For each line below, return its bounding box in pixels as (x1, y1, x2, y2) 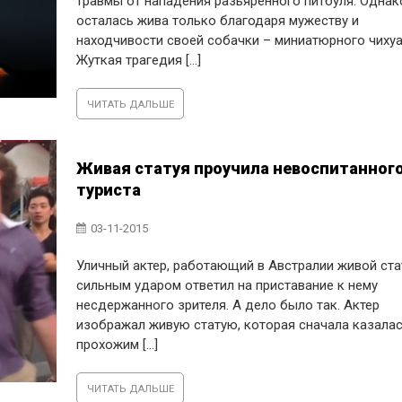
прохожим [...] (76, 336, 159, 353)
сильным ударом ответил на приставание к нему (76, 276, 379, 293)
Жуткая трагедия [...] (76, 52, 202, 68)
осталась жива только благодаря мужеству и (76, 13, 360, 29)
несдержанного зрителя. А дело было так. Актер (76, 296, 380, 313)
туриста (76, 179, 142, 199)
